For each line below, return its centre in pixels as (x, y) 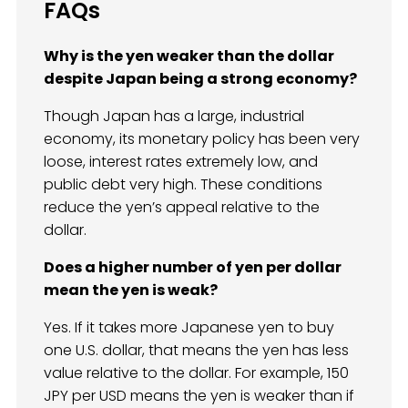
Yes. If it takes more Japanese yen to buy (189, 327)
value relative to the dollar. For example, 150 (196, 372)
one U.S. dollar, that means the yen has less (196, 350)
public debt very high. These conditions (183, 184)
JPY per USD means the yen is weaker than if (199, 395)
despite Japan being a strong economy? (200, 78)
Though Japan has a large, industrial (174, 116)
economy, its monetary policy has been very (202, 138)
